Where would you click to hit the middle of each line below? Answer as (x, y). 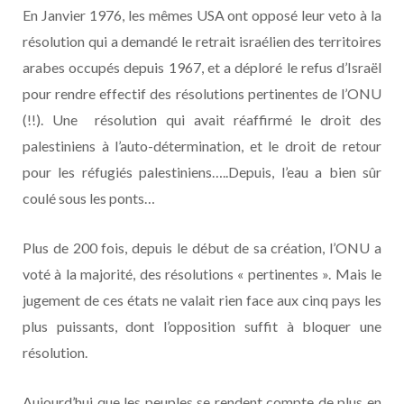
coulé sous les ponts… (89, 197)
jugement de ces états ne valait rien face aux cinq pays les (202, 299)
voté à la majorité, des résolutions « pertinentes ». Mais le (202, 273)
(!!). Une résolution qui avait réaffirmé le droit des (202, 119)
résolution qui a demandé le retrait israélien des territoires (202, 41)
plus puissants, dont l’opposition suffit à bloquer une (202, 326)
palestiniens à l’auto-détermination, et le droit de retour (202, 145)
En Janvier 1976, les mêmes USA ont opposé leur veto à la (202, 14)
